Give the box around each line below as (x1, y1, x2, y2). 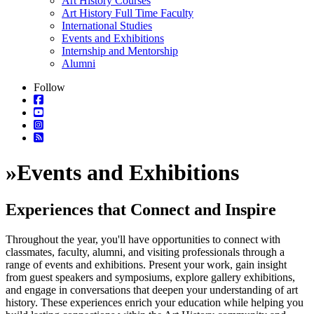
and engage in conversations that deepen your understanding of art (6, 284, 298, 296)
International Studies (62, 20, 152, 32)
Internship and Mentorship (62, 45, 178, 57)
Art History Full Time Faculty (62, 7, 193, 20)
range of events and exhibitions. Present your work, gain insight (6, 259, 287, 271)
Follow (34, 81, 65, 94)
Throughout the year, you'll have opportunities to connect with (6, 233, 280, 245)
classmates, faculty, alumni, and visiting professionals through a (6, 246, 285, 258)
